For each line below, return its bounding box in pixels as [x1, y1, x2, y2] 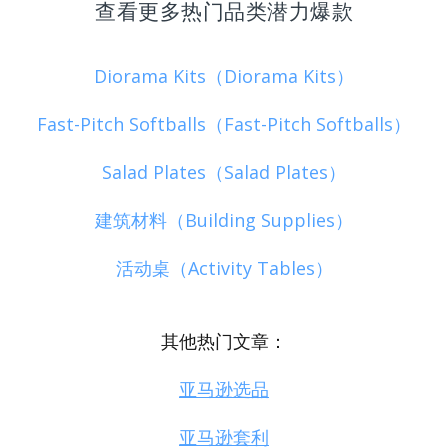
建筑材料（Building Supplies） [95, 208, 353, 233]
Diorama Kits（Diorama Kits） [94, 63, 354, 88]
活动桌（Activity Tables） [115, 256, 333, 281]
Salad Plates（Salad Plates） [102, 160, 346, 185]
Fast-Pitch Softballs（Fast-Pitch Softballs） [37, 111, 411, 136]
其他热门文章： [161, 329, 287, 354]
